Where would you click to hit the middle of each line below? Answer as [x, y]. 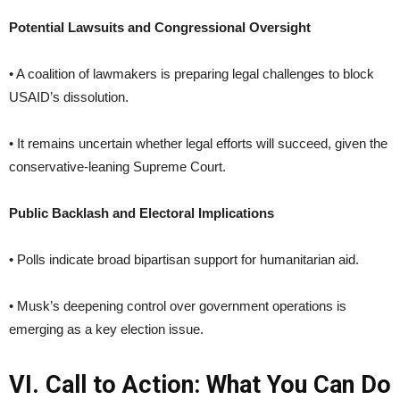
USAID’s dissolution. [69, 96]
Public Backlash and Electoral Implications [142, 212]
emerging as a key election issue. [106, 329]
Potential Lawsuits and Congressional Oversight [160, 27]
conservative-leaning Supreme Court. [117, 166]
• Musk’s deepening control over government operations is [178, 305]
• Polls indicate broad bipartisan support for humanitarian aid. [184, 259]
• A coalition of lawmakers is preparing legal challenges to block [192, 73]
